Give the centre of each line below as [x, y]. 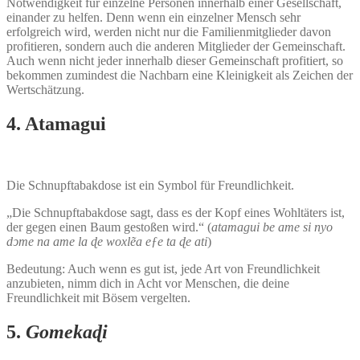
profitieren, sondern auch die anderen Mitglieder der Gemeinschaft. [176, 47]
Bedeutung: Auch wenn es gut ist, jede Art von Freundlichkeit [163, 269]
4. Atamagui [56, 124]
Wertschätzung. [45, 90]
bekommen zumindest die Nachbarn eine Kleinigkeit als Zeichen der [180, 76]
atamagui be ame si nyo [272, 227]
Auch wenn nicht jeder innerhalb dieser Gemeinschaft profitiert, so [175, 61]
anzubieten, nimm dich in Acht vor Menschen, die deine [148, 284]
